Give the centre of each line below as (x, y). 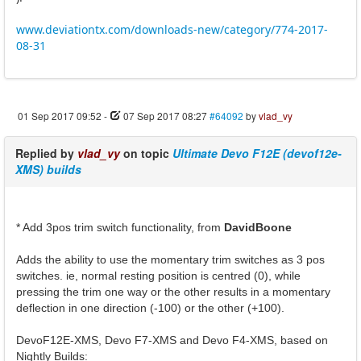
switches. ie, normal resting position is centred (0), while (158, 275)
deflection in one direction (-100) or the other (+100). (150, 307)
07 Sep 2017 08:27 (165, 115)
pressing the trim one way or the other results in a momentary (173, 291)
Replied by (46, 153)
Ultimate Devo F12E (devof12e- (257, 153)
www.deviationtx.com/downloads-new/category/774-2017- (172, 29)
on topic (146, 153)
